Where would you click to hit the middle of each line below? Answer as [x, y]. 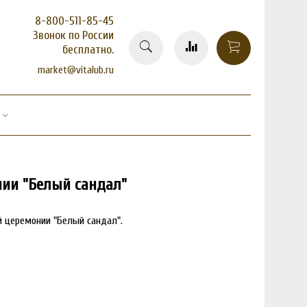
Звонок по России [73, 35]
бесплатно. [88, 50]
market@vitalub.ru [76, 70]
